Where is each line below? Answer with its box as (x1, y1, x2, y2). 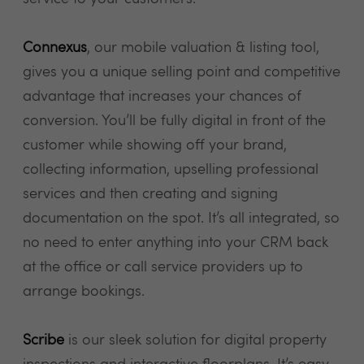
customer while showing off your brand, (23, 138, 287, 153)
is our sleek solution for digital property (68, 333, 327, 348)
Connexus (23, 41, 87, 55)
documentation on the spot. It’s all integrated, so (23, 211, 340, 226)
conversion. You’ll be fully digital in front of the (23, 114, 326, 128)
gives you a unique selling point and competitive (23, 65, 340, 80)
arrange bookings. (23, 284, 145, 299)
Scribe (23, 333, 68, 348)
